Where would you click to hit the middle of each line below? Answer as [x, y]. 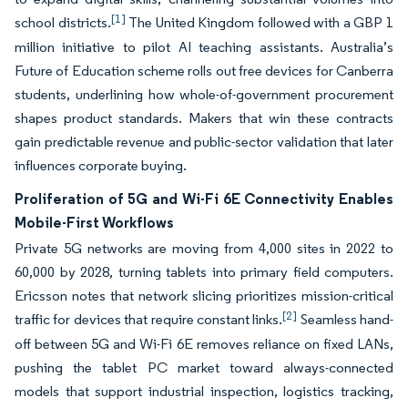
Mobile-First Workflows [94, 222]
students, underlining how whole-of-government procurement [204, 94]
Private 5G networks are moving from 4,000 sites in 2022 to [204, 248]
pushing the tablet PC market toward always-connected [204, 367]
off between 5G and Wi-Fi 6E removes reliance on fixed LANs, [204, 344]
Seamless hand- [345, 319]
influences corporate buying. [101, 165]
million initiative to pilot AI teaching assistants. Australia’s [204, 47]
